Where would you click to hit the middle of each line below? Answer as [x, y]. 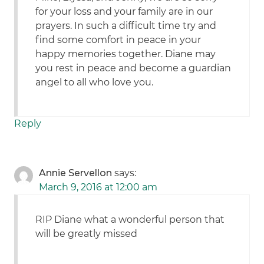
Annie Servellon [76, 173]
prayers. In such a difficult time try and [126, 26]
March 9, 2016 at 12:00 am [98, 187]
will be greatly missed [87, 234]
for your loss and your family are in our [124, 12]
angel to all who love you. [95, 82]
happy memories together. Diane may [126, 54]
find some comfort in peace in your [118, 40]
